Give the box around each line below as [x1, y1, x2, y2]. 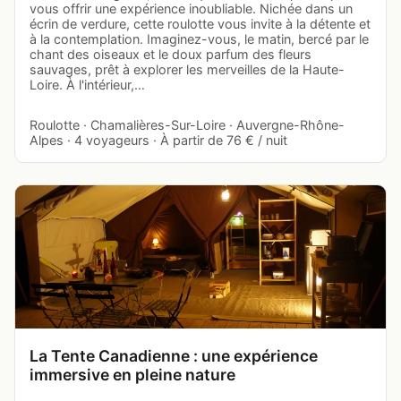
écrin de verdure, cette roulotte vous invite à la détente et [30, 15, 371, 31]
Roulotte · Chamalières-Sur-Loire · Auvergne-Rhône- [30, 116, 345, 132]
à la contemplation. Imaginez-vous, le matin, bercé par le [30, 30, 369, 47]
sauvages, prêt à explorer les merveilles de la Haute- [30, 61, 345, 77]
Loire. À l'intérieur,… [30, 76, 145, 92]
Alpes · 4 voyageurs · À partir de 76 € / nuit [30, 132, 287, 148]
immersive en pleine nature [30, 364, 235, 384]
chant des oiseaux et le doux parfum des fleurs [30, 46, 311, 62]
